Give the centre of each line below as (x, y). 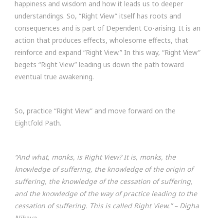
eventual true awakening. (54, 77)
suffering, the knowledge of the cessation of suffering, (104, 181)
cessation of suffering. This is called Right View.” (93, 206)
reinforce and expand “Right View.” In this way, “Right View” (108, 52)
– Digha (187, 206)
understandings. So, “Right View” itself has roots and (98, 16)
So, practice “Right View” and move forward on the (95, 111)
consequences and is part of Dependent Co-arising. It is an (108, 28)
